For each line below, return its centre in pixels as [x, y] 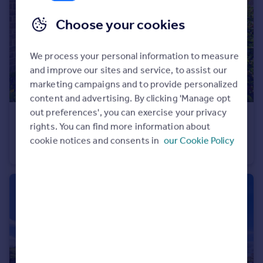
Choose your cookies [120, 24]
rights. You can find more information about [120, 126]
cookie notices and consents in [95, 140]
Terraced [35, 150]
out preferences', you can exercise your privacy [128, 112]
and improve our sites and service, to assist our [128, 70]
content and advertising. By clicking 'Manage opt [130, 98]
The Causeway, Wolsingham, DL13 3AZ [98, 135]
